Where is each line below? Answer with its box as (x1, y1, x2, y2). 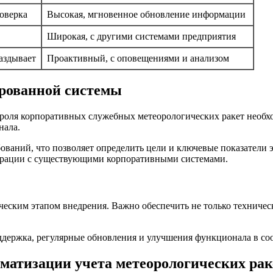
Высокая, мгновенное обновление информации (47, 9, 246, 20)
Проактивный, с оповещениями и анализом (47, 53, 229, 64)
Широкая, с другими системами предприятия (47, 31, 236, 42)
